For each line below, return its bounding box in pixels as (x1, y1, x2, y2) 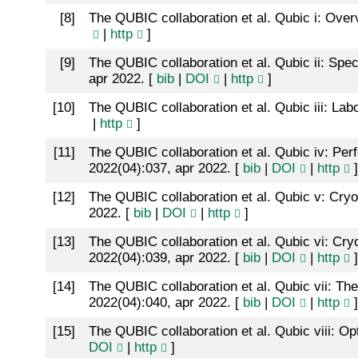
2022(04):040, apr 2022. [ (88, 295, 243, 311)
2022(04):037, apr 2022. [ (88, 161, 243, 177)
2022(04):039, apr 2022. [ (88, 250, 243, 266)
